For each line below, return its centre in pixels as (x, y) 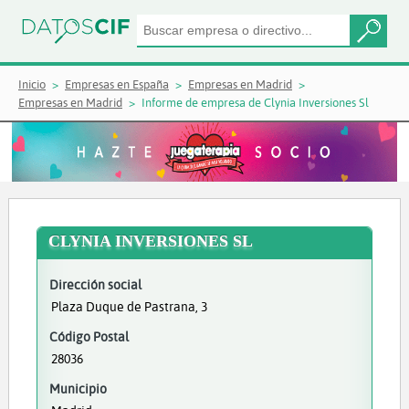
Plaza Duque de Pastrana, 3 (129, 306)
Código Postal (89, 336)
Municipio (78, 388)
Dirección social (95, 284)
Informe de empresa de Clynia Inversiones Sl (255, 102)
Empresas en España (117, 84)
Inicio (32, 84)
